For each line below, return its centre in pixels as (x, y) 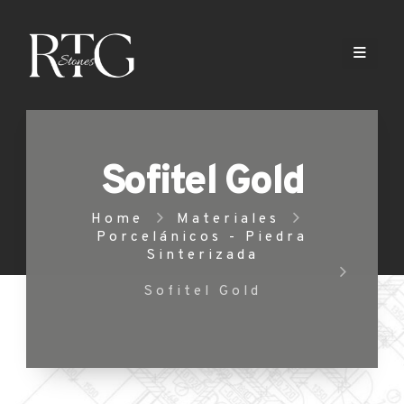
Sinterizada (202, 255)
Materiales (228, 219)
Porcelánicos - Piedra (202, 237)
